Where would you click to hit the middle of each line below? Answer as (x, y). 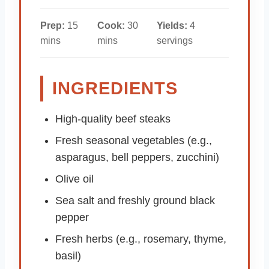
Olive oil (74, 179)
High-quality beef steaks (113, 119)
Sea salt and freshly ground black (135, 200)
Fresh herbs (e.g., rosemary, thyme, (141, 239)
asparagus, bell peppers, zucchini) (137, 157)
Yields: (172, 25)
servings (175, 40)
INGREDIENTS (115, 88)
